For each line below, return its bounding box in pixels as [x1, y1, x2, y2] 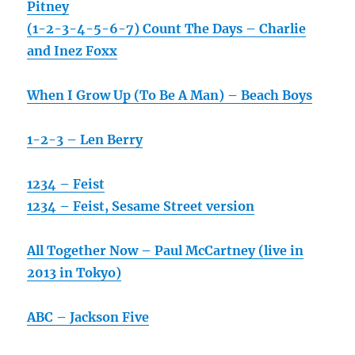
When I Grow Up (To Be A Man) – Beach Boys [27, 87, 313, 104]
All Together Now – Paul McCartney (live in [27, 242, 304, 259]
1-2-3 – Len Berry [27, 132, 143, 148]
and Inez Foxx [27, 43, 118, 59]
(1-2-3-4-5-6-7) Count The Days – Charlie [27, 21, 307, 37]
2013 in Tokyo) [27, 265, 122, 281]
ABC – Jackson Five [27, 309, 150, 326]
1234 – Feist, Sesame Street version [27, 198, 255, 215]
